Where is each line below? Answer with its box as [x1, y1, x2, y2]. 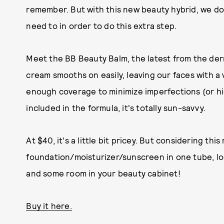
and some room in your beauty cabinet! [26, 168, 180, 178]
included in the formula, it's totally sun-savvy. [26, 102, 205, 112]
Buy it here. [26, 200, 72, 210]
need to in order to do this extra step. [26, 20, 177, 30]
